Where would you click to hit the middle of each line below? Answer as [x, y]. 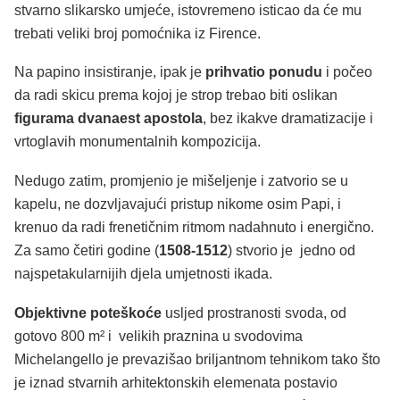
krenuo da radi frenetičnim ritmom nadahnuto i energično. [194, 228]
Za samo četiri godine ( [87, 251]
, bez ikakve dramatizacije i [288, 119]
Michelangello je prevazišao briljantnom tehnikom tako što [197, 359]
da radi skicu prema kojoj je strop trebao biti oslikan [176, 96]
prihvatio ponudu [264, 72]
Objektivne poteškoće [88, 312]
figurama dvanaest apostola [108, 119]
